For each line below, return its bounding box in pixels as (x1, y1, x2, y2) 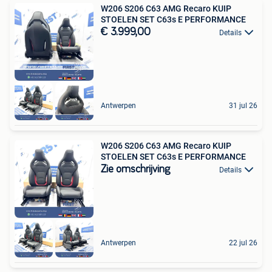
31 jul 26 (229, 101, 257, 110)
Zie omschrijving (101, 164, 170, 175)
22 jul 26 (229, 239, 257, 248)
